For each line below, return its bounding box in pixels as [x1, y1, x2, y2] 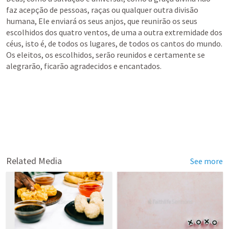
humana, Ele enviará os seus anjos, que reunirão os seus [6, 16, 197, 26]
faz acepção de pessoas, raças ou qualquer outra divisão [6, 5, 198, 15]
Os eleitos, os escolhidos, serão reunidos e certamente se [6, 50, 205, 60]
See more [190, 156, 223, 166]
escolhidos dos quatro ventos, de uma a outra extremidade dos [6, 27, 222, 37]
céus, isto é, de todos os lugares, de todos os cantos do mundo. [6, 38, 222, 49]
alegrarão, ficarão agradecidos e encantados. [6, 61, 162, 71]
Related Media [6, 155, 62, 167]
